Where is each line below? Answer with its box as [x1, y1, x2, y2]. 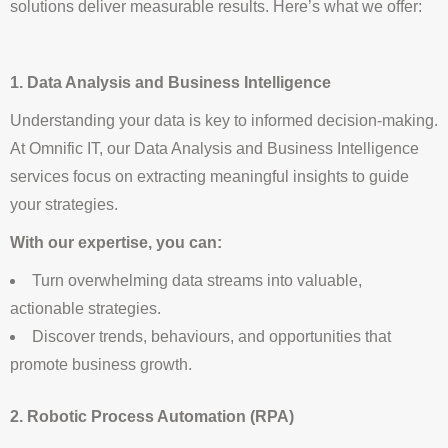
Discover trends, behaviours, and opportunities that [32, 328, 391, 346]
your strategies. [10, 196, 118, 214]
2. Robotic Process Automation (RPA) [10, 408, 294, 426]
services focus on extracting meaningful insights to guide [10, 168, 409, 186]
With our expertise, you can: [10, 234, 222, 252]
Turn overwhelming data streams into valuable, [32, 272, 362, 290]
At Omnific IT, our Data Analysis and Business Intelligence [10, 140, 419, 158]
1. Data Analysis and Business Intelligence [10, 74, 331, 92]
